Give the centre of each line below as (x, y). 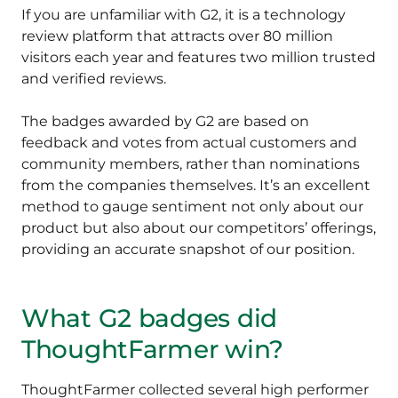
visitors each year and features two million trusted (199, 58)
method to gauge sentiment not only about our (192, 207)
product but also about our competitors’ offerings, (199, 228)
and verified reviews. (96, 79)
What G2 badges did (149, 318)
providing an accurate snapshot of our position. (190, 250)
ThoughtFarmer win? (152, 350)
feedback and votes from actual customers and (189, 143)
